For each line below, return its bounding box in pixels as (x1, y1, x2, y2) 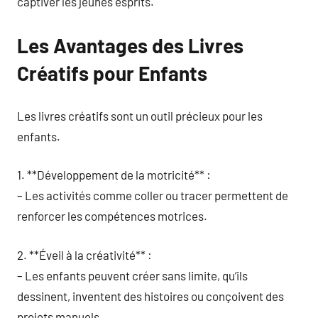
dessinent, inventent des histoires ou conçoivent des (17, 288, 284, 303)
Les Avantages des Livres (17, 33, 243, 57)
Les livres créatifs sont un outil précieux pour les (17, 108, 263, 123)
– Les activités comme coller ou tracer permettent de (17, 188, 288, 202)
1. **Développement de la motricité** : (17, 168, 211, 182)
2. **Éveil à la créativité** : (17, 247, 152, 262)
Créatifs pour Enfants (17, 61, 207, 85)
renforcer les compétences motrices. (17, 209, 207, 223)
